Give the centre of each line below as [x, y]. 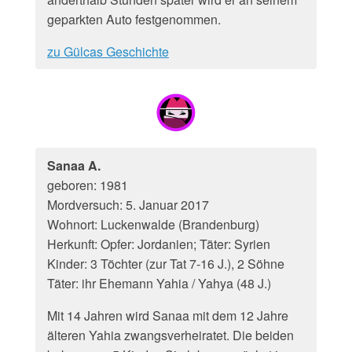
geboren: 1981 [88, 185]
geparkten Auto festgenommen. [134, 19]
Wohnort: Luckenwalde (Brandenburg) [153, 224]
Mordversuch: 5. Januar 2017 [128, 205]
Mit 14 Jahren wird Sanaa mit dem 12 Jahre [168, 315]
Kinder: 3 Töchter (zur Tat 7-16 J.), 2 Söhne [166, 264]
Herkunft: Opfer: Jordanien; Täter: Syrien [159, 244]
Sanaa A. [74, 165]
